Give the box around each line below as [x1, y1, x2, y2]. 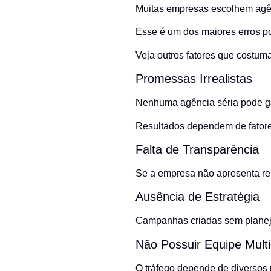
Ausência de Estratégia [135, 190, 260, 204]
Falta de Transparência [135, 142, 259, 156]
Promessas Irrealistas [135, 72, 252, 86]
